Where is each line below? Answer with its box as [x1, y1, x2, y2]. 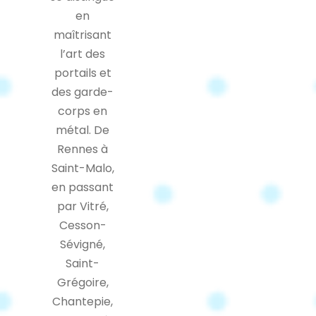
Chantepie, [52, 293, 113, 310]
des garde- [51, 83, 114, 100]
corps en [58, 102, 107, 119]
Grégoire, [56, 274, 109, 291]
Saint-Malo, [51, 159, 114, 176]
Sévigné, [60, 236, 105, 253]
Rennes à [57, 140, 108, 157]
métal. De [56, 121, 109, 138]
